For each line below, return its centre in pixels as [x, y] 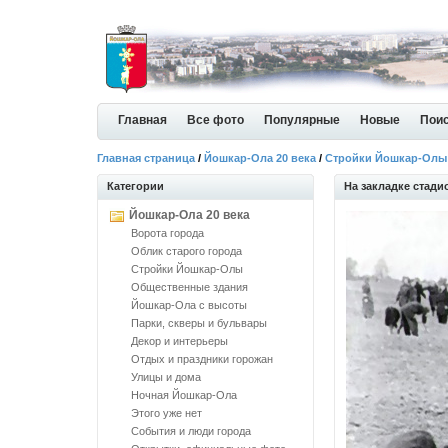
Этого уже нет [166, 413]
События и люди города [191, 431]
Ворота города [167, 233]
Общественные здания [189, 287]
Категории [135, 186]
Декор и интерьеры [179, 341]
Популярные [302, 120]
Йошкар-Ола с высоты [189, 305]
